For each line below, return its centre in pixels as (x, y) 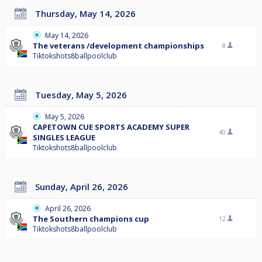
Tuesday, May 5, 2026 (84, 95)
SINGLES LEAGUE (64, 138)
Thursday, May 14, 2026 (88, 14)
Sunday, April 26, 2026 (84, 187)
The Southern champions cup (91, 219)
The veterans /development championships (118, 46)
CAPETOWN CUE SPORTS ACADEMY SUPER (111, 127)
